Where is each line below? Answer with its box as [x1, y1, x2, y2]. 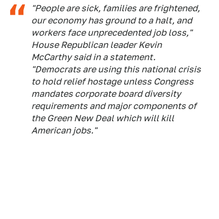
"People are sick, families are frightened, [31, 2, 200, 13]
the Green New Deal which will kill [31, 112, 174, 123]
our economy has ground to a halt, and [31, 15, 192, 25]
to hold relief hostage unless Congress [31, 76, 194, 87]
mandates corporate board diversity [31, 88, 181, 99]
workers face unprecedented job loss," [31, 27, 192, 38]
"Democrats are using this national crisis [31, 64, 201, 74]
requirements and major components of [31, 100, 197, 111]
